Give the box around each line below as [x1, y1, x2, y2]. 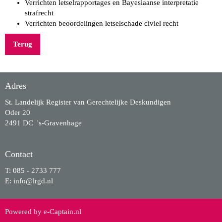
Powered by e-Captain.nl [5, 208, 81, 216]
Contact [5, 149, 33, 159]
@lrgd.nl [26, 177, 53, 185]
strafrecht [25, 9, 54, 17]
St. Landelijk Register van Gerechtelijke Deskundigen [5, 98, 171, 106]
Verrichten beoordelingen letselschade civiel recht [25, 19, 178, 27]
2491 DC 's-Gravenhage [5, 119, 82, 127]
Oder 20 [5, 109, 30, 116]
